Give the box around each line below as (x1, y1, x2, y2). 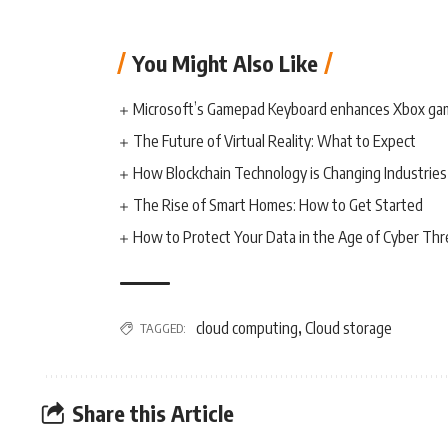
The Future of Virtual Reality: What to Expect (133, 131, 417, 151)
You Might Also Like (132, 49, 318, 77)
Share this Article (71, 398, 234, 427)
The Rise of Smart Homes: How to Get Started (133, 195, 424, 215)
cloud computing (196, 318, 298, 338)
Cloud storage (305, 318, 392, 338)
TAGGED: (140, 320, 186, 336)
